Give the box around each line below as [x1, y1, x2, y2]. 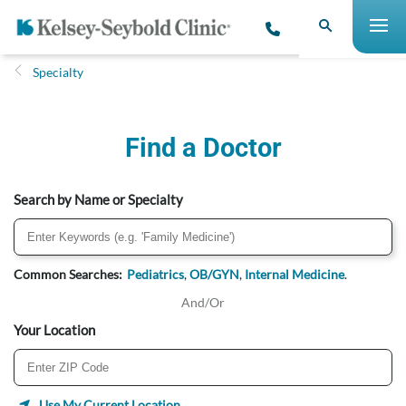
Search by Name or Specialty [14, 191, 183, 208]
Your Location [14, 322, 95, 338]
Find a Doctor [124, 132, 282, 163]
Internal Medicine [245, 266, 344, 282]
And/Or [181, 295, 225, 310]
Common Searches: [14, 266, 122, 282]
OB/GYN [189, 266, 239, 282]
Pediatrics [127, 266, 184, 282]
